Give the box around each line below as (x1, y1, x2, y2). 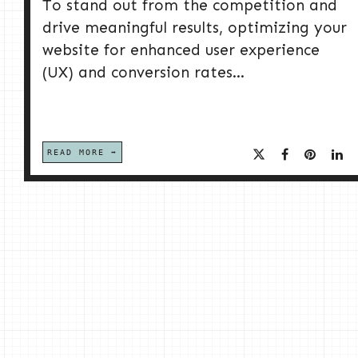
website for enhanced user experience (42, 41, 320, 60)
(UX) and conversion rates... (42, 63, 245, 82)
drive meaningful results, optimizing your (42, 18, 347, 38)
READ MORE (47, 148, 105, 157)
